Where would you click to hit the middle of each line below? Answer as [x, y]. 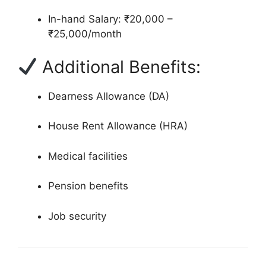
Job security [77, 216]
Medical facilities [88, 156]
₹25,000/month [85, 34]
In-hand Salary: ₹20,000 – [110, 19]
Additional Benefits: [119, 66]
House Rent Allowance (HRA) [118, 126]
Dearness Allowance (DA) [109, 96]
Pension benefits [88, 186]
